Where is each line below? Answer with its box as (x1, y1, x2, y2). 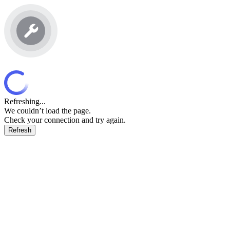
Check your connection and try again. (4, 116, 126, 125)
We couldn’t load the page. (4, 106, 91, 116)
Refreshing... (4, 97, 46, 106)
